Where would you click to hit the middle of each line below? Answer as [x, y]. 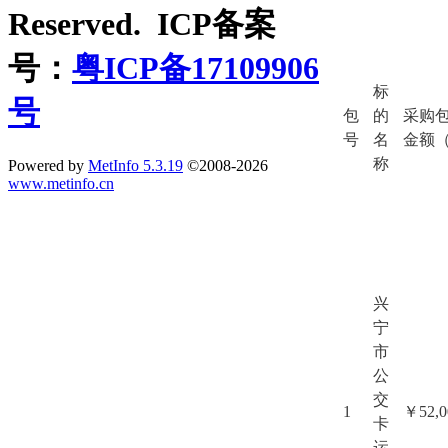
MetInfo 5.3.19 [135, 165]
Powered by [48, 165]
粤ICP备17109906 [195, 68]
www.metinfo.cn [61, 183]
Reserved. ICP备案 [142, 24]
